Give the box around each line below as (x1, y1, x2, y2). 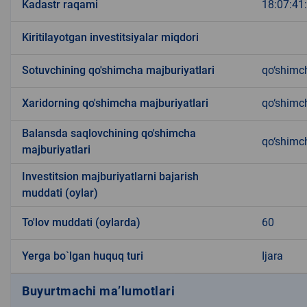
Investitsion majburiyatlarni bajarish (22, 170, 199, 184)
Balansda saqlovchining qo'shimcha (22, 127, 196, 140)
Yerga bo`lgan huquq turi (22, 249, 143, 263)
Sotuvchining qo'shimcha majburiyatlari (22, 64, 214, 77)
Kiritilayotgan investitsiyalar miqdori (22, 31, 199, 45)
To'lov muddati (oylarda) (22, 216, 140, 230)
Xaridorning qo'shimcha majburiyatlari (22, 97, 208, 110)
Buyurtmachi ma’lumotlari (22, 283, 175, 298)
